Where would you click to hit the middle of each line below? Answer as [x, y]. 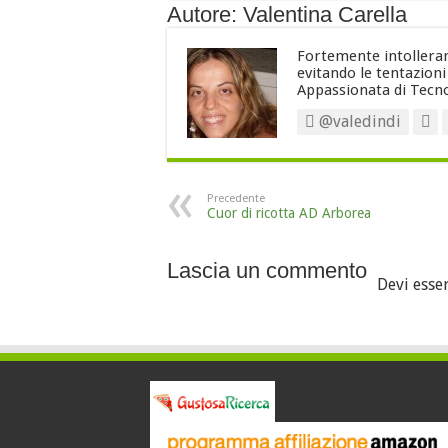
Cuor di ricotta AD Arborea [289, 213]
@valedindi [358, 121]
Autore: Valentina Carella [287, 14]
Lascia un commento [267, 270]
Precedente [236, 198]
